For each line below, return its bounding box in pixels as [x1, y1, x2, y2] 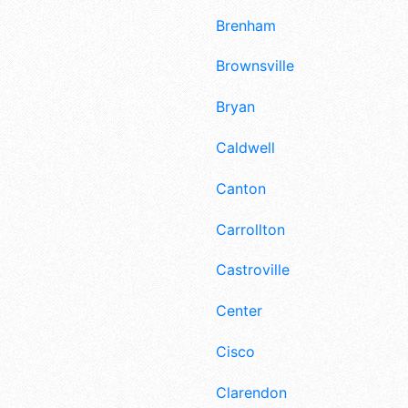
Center [216, 301, 262, 321]
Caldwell [216, 138, 275, 157]
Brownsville [216, 56, 294, 76]
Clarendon [216, 382, 287, 402]
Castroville [216, 260, 290, 280]
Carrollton [216, 219, 285, 239]
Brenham [216, 15, 276, 35]
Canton [216, 178, 266, 198]
